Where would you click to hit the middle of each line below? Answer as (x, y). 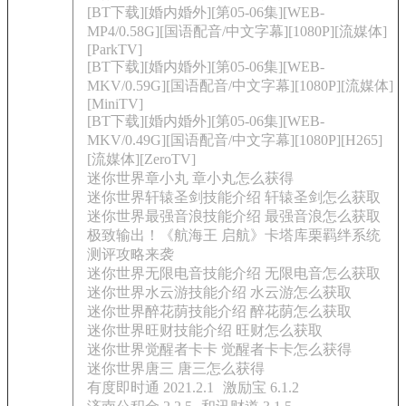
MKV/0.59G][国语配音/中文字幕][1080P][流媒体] (240, 86)
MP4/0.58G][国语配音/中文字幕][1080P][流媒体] (237, 31)
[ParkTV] (115, 49)
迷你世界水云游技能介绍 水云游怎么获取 (219, 292)
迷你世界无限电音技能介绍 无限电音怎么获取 (234, 273)
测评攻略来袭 (130, 254)
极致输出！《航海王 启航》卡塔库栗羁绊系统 (234, 235)
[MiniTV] (115, 104)
